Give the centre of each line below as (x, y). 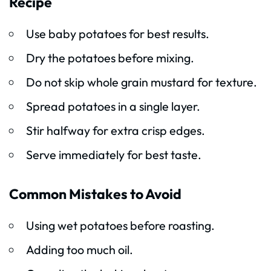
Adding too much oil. (79, 249)
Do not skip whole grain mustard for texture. (141, 82)
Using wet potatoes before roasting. (120, 225)
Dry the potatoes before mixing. (110, 58)
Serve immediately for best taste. (113, 155)
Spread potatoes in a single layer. (113, 106)
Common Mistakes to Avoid (95, 194)
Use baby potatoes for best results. (117, 34)
